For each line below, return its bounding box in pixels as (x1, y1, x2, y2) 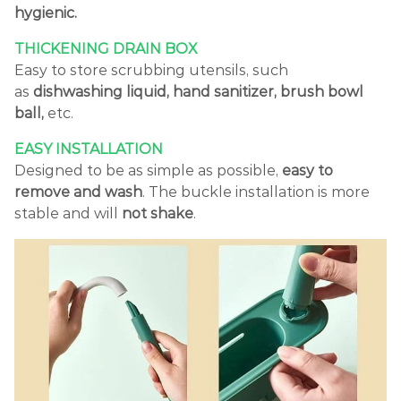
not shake (122, 204, 193, 222)
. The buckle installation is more (142, 183, 370, 200)
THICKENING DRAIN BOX (14, 39, 198, 57)
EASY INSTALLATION (14, 140, 163, 158)
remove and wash (14, 183, 142, 200)
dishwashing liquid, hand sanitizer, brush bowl (33, 82, 363, 100)
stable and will (14, 204, 122, 222)
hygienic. (14, 4, 77, 21)
